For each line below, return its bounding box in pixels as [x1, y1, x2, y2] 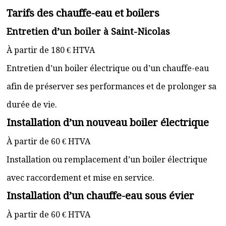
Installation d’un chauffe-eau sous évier [7, 190, 194, 202]
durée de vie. [7, 100, 57, 109]
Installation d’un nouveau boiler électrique [7, 117, 209, 129]
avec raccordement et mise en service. [7, 173, 154, 183]
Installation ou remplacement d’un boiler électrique [7, 155, 207, 164]
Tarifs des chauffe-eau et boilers [7, 7, 159, 19]
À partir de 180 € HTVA [7, 45, 95, 55]
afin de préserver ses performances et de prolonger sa [7, 82, 216, 91]
